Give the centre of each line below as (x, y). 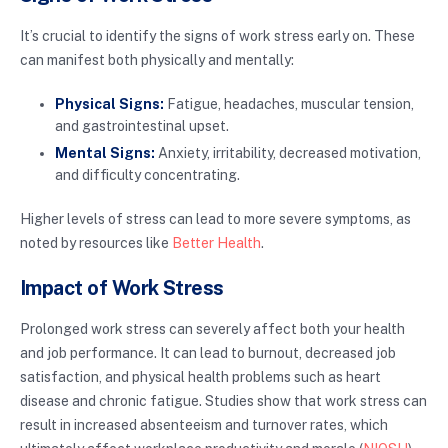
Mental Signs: (105, 152)
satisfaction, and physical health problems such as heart (200, 376)
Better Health (216, 242)
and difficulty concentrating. (147, 174)
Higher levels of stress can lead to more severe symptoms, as (215, 218)
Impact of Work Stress (122, 287)
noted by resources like (96, 242)
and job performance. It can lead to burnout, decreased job (208, 352)
